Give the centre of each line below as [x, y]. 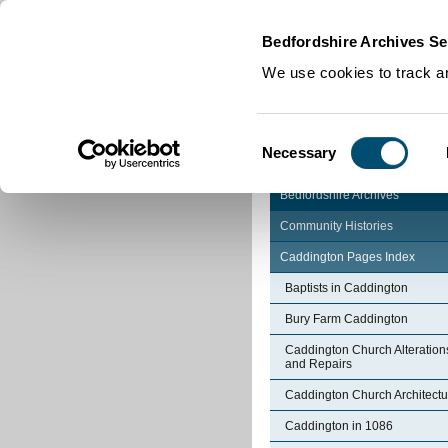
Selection [292, 164]
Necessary [299, 152]
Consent [289, 140]
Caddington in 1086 [339, 426]
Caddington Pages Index [347, 257]
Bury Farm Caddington [346, 319]
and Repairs [318, 364]
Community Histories [336, 226]
